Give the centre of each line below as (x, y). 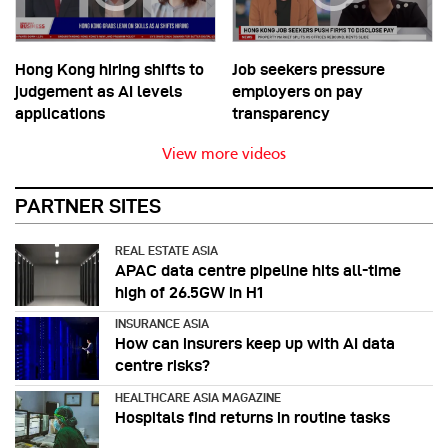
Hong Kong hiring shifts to (109, 69)
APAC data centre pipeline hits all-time (258, 270)
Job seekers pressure (308, 69)
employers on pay (297, 91)
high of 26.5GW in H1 (189, 292)
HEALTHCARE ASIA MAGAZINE (198, 398)
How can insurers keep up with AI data (255, 344)
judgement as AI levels (98, 91)
